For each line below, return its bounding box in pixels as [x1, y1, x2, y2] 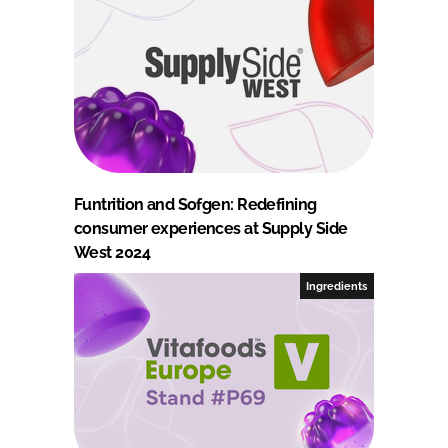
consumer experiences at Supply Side [74, 218, 348, 238]
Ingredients [306, 279, 368, 292]
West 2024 [74, 242, 150, 262]
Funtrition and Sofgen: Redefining [74, 194, 317, 214]
